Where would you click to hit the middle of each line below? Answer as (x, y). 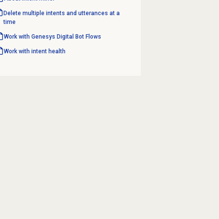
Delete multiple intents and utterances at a (62, 13)
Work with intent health (35, 51)
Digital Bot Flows (79, 36)
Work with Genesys (30, 36)
